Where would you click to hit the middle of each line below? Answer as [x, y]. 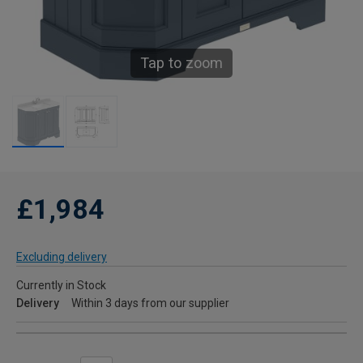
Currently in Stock [61, 286]
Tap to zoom [181, 63]
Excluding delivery [62, 257]
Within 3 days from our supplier [150, 303]
